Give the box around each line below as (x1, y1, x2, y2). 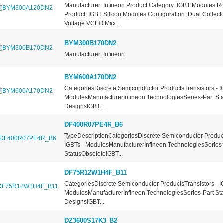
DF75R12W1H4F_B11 (64, 169, 127, 177)
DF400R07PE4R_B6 (64, 121, 123, 129)
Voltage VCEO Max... (64, 20, 120, 27)
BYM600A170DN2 (64, 73, 116, 81)
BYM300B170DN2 (64, 39, 116, 47)
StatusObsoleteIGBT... (64, 150, 123, 158)
